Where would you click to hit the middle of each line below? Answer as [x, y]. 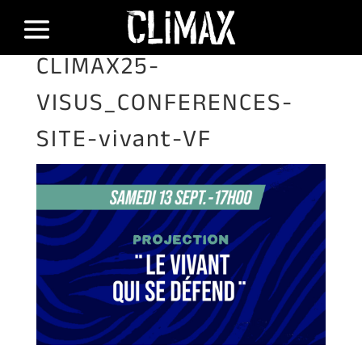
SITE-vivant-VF [124, 138]
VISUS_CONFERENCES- [164, 101]
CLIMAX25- [98, 65]
